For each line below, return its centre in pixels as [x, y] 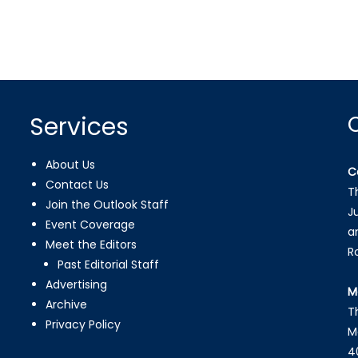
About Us [71, 164]
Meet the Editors [91, 244]
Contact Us [78, 184]
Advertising [77, 284]
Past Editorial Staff [109, 264]
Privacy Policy [84, 324]
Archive [67, 304]
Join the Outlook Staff [107, 204]
